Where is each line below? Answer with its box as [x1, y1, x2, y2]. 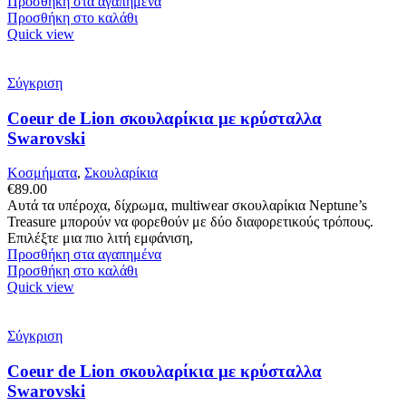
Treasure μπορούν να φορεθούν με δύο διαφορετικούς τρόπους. [7, 214, 373, 230]
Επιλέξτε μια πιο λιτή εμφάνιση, [7, 230, 193, 246]
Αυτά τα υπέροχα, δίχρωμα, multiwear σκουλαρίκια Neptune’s [7, 198, 367, 214]
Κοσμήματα [7, 165, 77, 181]
